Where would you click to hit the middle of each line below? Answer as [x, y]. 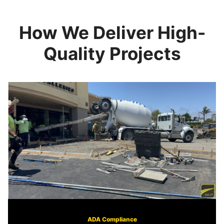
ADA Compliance [112, 219]
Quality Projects [112, 53]
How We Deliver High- [112, 32]
